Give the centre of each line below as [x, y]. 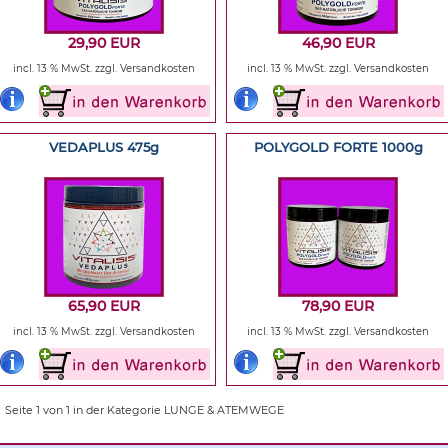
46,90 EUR [338, 43]
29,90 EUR [104, 43]
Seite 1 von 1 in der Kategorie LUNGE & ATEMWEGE [144, 410]
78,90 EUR [338, 306]
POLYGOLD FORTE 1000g [338, 147]
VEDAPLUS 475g [104, 147]
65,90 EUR [104, 306]
